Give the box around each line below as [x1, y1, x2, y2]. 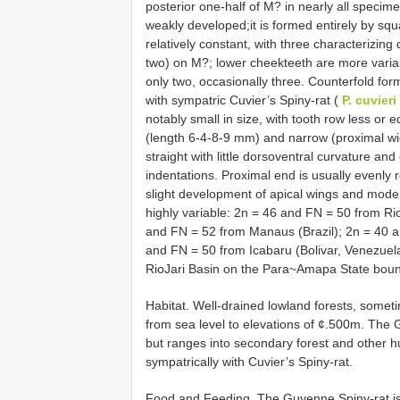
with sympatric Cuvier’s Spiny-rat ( [146, 92, 342, 107]
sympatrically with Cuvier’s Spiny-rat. [146, 354, 353, 369]
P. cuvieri [342, 92, 396, 107]
